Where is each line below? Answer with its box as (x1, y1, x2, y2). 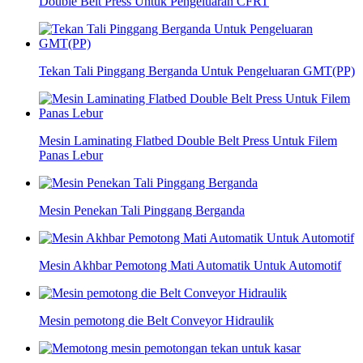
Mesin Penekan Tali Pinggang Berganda (39, 203, 245, 218)
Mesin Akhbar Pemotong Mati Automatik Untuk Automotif (39, 258, 341, 273)
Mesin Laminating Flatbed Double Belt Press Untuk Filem (39, 134, 337, 148)
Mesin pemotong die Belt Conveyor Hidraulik (39, 314, 274, 328)
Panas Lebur (39, 148, 103, 163)
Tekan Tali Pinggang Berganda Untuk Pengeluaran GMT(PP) (39, 64, 355, 79)
